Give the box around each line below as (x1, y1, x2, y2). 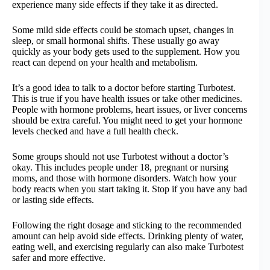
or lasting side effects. (12, 195, 94, 206)
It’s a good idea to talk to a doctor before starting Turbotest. (12, 83, 236, 93)
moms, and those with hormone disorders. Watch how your (12, 173, 236, 184)
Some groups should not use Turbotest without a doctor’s (12, 151, 228, 162)
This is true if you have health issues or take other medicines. (12, 93, 242, 104)
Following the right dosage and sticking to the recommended (12, 220, 242, 231)
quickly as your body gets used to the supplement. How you (12, 46, 240, 57)
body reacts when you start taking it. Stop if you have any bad (12, 184, 247, 195)
